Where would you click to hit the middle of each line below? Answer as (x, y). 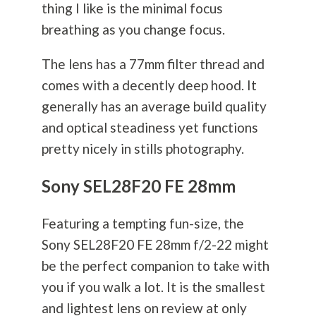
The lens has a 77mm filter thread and (153, 64)
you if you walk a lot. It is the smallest (153, 287)
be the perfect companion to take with (155, 266)
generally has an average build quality (154, 107)
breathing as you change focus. (133, 30)
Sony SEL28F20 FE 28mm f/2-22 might (155, 245)
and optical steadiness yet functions (150, 128)
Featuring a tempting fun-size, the (142, 224)
